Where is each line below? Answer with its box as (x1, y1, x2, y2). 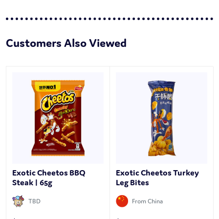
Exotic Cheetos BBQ (12, 167, 86, 178)
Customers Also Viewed (6, 36, 127, 50)
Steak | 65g (12, 177, 52, 188)
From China (132, 197, 163, 206)
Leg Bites (116, 177, 149, 188)
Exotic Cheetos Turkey (116, 167, 199, 178)
